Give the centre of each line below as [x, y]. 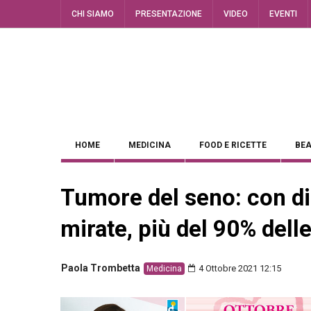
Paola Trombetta [101, 268]
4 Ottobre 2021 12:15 [239, 268]
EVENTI [283, 14]
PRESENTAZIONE [169, 14]
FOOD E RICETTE [233, 145]
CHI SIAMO [93, 14]
